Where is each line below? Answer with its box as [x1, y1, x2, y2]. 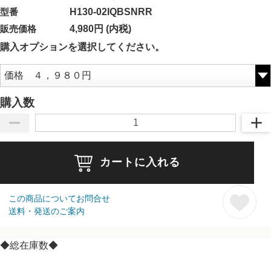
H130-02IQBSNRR [69, 7, 152, 18]
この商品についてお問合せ [8, 193, 110, 203]
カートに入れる [99, 156, 180, 169]
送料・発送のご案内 [8, 206, 85, 216]
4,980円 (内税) [69, 23, 131, 34]
